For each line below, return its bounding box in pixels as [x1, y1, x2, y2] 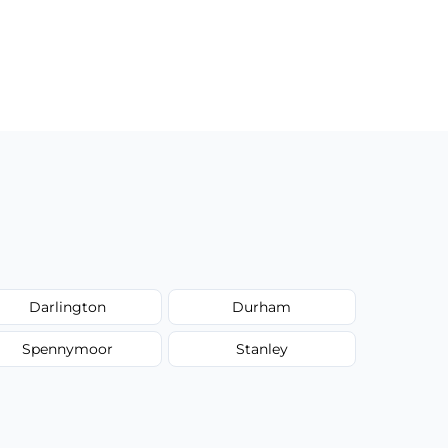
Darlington [28, 297, 106, 316]
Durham [232, 297, 292, 316]
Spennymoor [21, 339, 113, 358]
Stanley [235, 339, 288, 358]
